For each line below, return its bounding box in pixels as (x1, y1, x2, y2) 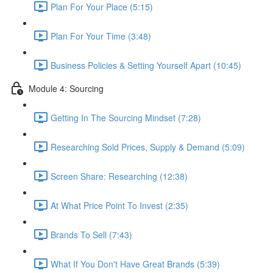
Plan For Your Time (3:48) (51, 29, 151, 42)
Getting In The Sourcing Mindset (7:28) (51, 111, 201, 124)
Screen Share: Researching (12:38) (51, 169, 188, 182)
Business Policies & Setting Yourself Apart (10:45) (51, 58, 241, 71)
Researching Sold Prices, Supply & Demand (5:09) (51, 140, 245, 153)
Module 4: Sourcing (29, 82, 104, 94)
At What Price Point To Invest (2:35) (51, 199, 188, 211)
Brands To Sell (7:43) (51, 228, 132, 241)
